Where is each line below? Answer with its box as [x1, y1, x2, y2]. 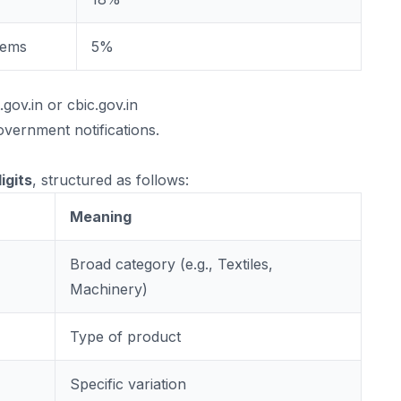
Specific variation [70, 375, 186, 393]
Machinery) [70, 280, 148, 298]
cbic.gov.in [67, 96, 138, 114]
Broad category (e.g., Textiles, [70, 255, 273, 273]
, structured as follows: [32, 171, 189, 189]
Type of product [70, 328, 181, 346]
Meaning [70, 208, 132, 226]
